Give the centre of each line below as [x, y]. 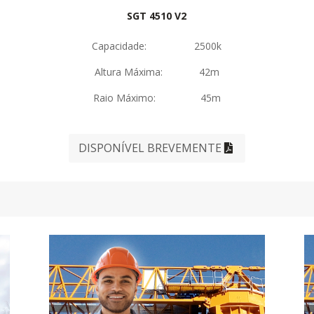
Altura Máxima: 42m [157, 72]
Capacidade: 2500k [157, 46]
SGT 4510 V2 [157, 16]
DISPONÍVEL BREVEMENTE [150, 148]
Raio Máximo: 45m [157, 98]
